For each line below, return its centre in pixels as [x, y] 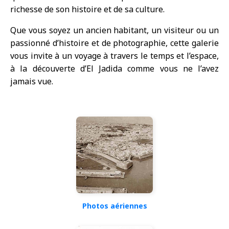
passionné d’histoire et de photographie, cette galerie [114, 43]
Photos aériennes [114, 205]
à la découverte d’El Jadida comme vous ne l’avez [114, 68]
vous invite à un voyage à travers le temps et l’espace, [114, 55]
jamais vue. [32, 81]
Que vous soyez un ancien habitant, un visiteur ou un [114, 30]
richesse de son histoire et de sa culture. [87, 9]
